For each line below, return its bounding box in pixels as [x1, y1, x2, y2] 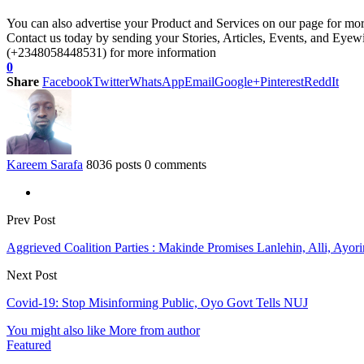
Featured [6, 337, 51, 352]
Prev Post [6, 212, 55, 227]
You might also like [6, 323, 106, 337]
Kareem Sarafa [6, 157, 83, 171]
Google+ [214, 74, 260, 89]
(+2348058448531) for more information [6, 45, 216, 59]
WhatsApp [129, 74, 184, 89]
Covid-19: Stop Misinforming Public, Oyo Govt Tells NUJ [6, 295, 308, 310]
